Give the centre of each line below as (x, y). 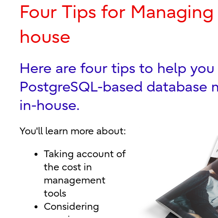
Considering (72, 207)
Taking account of (85, 154)
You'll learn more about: (73, 131)
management (75, 180)
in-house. (50, 105)
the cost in (68, 167)
